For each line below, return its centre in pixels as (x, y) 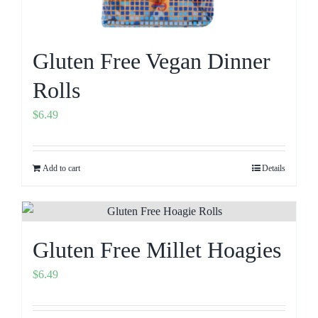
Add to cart (61, 168)
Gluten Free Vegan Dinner (152, 61)
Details (274, 168)
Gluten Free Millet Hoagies (157, 250)
